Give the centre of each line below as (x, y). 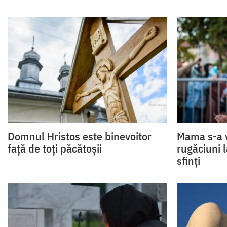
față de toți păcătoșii (55, 148)
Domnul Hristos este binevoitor (80, 136)
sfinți (188, 161)
